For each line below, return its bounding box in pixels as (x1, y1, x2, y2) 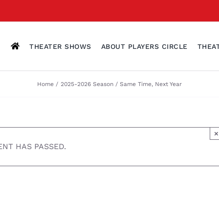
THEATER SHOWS (29, 42, 91, 50)
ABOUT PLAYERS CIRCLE (101, 42, 188, 50)
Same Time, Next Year (119, 80, 182, 88)
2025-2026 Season (60, 80, 113, 88)
